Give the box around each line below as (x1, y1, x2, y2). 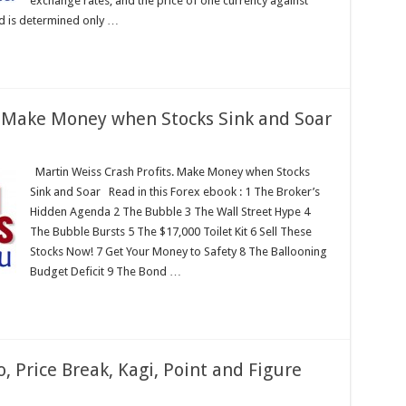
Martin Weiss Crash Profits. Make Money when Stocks (29, 165, 310, 179)
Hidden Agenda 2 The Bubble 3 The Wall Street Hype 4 (29, 205, 310, 218)
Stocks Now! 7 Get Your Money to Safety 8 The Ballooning (29, 245, 327, 258)
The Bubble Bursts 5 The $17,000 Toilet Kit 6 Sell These (29, 225, 312, 238)
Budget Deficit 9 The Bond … (29, 265, 181, 278)
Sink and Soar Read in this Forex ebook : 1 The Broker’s (29, 185, 320, 198)
